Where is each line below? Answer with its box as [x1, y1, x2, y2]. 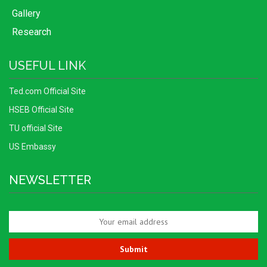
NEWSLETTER [9, 173, 91, 188]
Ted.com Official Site [9, 86, 86, 97]
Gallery [12, 8, 41, 20]
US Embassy [9, 142, 56, 152]
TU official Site [9, 123, 63, 133]
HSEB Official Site [9, 105, 74, 115]
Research [12, 26, 51, 38]
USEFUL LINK [9, 58, 86, 73]
